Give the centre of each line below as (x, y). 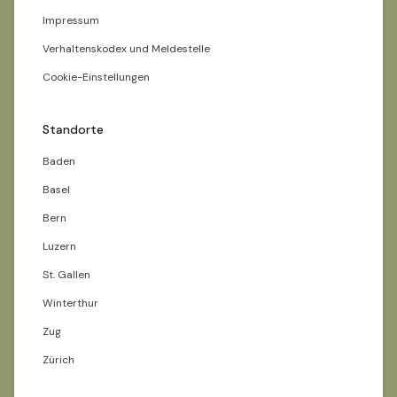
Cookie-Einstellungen (96, 77)
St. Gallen (66, 275)
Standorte (73, 129)
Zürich (58, 360)
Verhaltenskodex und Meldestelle (126, 49)
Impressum (71, 20)
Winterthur (70, 303)
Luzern (59, 246)
